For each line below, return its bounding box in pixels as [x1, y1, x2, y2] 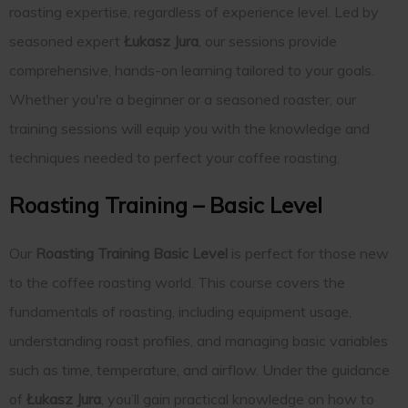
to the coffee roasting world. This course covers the [9, 272, 345, 291]
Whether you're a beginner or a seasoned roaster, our [9, 89, 356, 108]
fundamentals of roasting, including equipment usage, [9, 301, 352, 321]
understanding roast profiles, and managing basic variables [9, 331, 388, 350]
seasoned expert [9, 31, 124, 50]
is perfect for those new [228, 243, 389, 262]
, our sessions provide [199, 31, 337, 50]
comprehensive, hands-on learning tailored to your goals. [9, 60, 374, 79]
